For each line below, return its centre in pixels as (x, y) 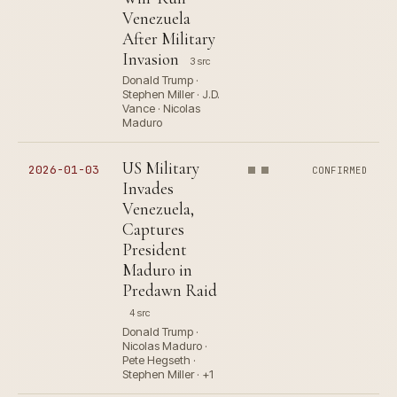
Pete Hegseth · (159, 360)
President (155, 250)
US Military (161, 168)
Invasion (151, 59)
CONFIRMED (340, 171)
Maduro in (157, 270)
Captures (153, 230)
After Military (169, 39)
